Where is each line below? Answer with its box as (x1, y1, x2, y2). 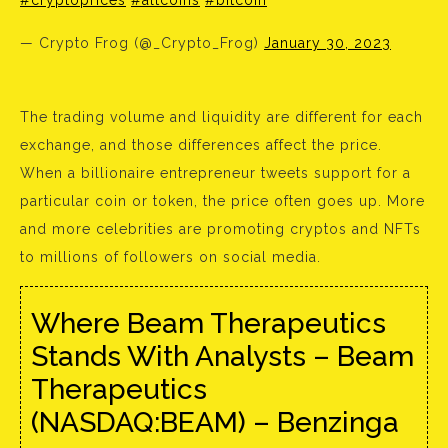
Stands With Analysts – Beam (31, 340, 414, 374)
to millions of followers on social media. (20, 249, 321, 266)
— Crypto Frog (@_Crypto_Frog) (20, 35, 264, 52)
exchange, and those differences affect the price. (20, 137, 382, 154)
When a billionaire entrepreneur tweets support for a (20, 165, 411, 182)
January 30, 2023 (264, 35, 391, 52)
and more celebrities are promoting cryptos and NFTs (20, 221, 421, 238)
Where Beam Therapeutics (31, 307, 386, 341)
